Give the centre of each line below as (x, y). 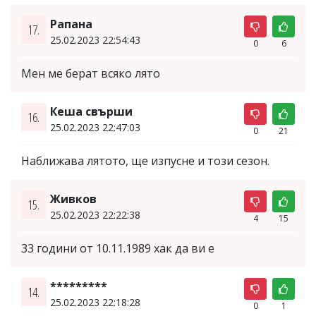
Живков (73, 199)
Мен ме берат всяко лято (91, 73)
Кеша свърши (91, 111)
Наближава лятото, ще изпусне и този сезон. (145, 160)
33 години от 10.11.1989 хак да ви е (118, 248)
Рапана (71, 24)
